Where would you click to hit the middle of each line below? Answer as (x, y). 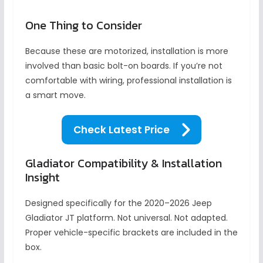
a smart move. (55, 95)
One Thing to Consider (83, 25)
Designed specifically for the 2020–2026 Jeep (118, 203)
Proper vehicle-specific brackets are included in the (131, 232)
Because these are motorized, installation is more (127, 51)
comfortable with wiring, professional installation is (128, 80)
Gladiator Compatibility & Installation (123, 163)
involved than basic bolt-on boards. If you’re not (124, 65)
